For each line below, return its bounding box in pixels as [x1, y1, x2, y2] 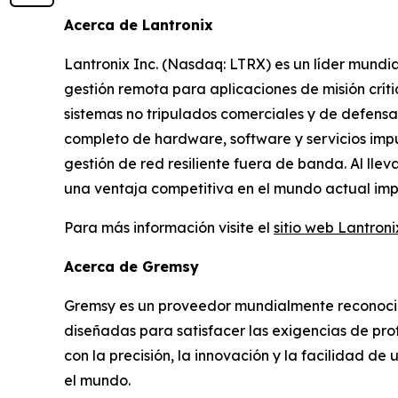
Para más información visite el [64, 219, 274, 237]
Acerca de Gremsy [64, 258, 199, 276]
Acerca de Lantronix [64, 16, 222, 35]
